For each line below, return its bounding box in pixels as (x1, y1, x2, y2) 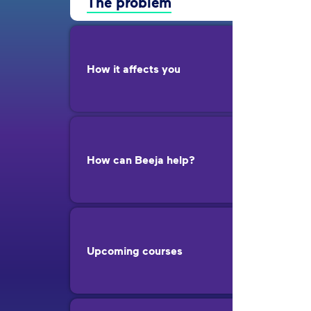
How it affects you (87, 61, 180, 76)
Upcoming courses (87, 243, 183, 258)
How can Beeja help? (87, 152, 195, 167)
